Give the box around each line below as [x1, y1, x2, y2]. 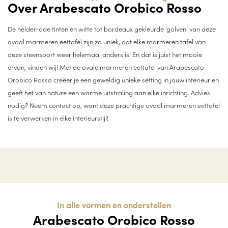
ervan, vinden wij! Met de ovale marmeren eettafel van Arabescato [8, 62, 204, 71]
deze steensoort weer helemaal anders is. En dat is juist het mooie [8, 49, 202, 59]
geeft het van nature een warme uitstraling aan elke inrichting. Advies [8, 87, 210, 97]
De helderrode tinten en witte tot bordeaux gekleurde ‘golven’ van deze [8, 23, 216, 33]
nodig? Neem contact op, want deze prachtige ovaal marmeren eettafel [8, 100, 220, 109]
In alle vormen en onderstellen [57, 199, 171, 211]
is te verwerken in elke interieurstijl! [8, 112, 108, 122]
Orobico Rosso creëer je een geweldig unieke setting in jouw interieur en [8, 74, 219, 84]
